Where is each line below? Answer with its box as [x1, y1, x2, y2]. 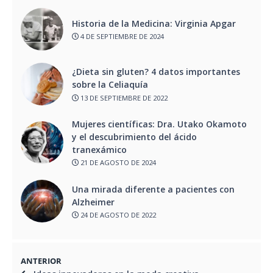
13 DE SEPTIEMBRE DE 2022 [79, 93, 168, 102]
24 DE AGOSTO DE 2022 [79, 210, 156, 220]
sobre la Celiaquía [72, 79, 148, 91]
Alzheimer [72, 196, 115, 208]
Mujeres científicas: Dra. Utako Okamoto [72, 118, 247, 130]
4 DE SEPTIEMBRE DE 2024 [79, 32, 164, 41]
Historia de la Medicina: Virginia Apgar [72, 17, 238, 29]
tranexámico [72, 143, 127, 155]
